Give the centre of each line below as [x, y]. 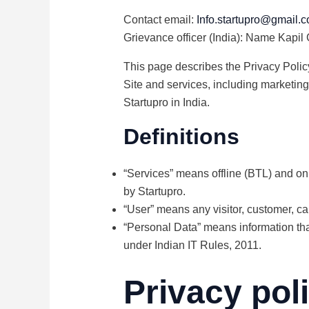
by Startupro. [154, 192]
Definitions [181, 137]
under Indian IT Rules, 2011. [192, 246]
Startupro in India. [166, 103]
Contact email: [160, 20]
